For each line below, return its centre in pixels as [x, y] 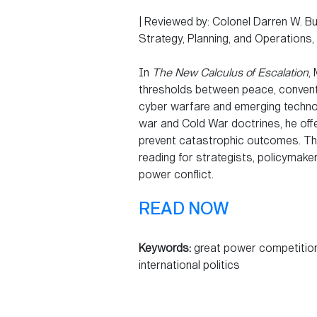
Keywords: [165, 248]
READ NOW [184, 209]
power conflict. [176, 175]
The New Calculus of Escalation [230, 73]
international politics [189, 265]
